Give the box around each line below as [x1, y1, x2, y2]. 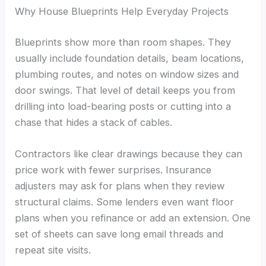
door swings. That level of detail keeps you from [15, 84, 236, 96]
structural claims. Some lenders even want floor [15, 196, 235, 208]
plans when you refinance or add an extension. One [15, 212, 251, 224]
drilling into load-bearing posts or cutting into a [15, 100, 232, 112]
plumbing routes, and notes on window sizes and [15, 68, 239, 80]
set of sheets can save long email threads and [15, 228, 224, 240]
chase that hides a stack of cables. [15, 116, 173, 128]
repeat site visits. [15, 244, 91, 256]
